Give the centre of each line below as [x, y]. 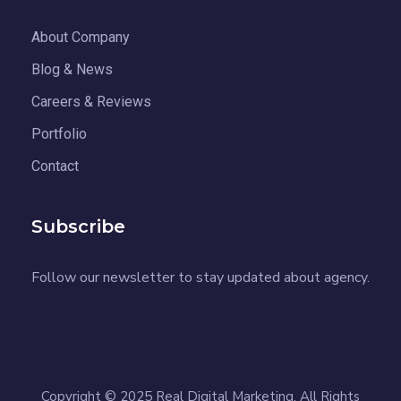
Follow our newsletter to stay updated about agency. [200, 277]
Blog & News [72, 69]
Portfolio [59, 133]
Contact [55, 166]
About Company [81, 37]
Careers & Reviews [91, 101]
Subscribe [78, 226]
